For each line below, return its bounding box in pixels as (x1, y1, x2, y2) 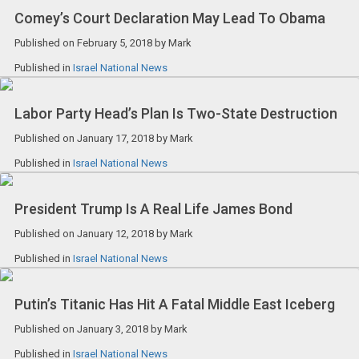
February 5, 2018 (76, 37, 152, 50)
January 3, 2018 (76, 322, 148, 335)
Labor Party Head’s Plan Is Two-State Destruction (14, 105, 337, 123)
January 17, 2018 (76, 132, 154, 145)
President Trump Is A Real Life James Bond (14, 200, 292, 217)
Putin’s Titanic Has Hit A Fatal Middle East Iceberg (14, 295, 335, 313)
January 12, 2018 (76, 227, 154, 240)
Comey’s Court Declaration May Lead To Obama (14, 10, 325, 27)
